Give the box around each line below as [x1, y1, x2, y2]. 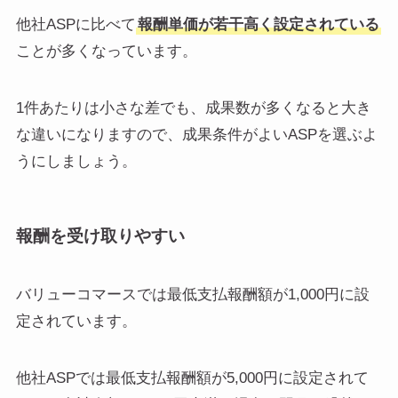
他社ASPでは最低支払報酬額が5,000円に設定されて [15, 369, 369, 386]
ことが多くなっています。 [15, 43, 197, 60]
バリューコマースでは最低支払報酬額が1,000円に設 [15, 285, 370, 303]
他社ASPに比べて [15, 16, 136, 34]
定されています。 [15, 312, 137, 330]
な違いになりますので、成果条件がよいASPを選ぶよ [15, 126, 378, 144]
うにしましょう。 [15, 153, 137, 171]
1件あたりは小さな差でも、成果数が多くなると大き [15, 99, 371, 117]
